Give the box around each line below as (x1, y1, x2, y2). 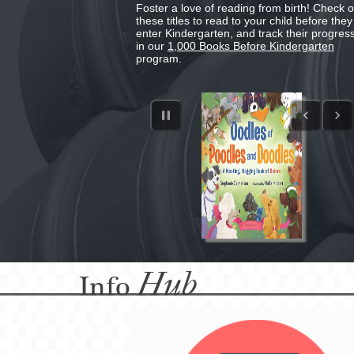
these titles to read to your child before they (136, 13, 352, 27)
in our (136, 39, 168, 52)
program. (136, 51, 182, 65)
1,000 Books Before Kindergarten (168, 39, 334, 52)
